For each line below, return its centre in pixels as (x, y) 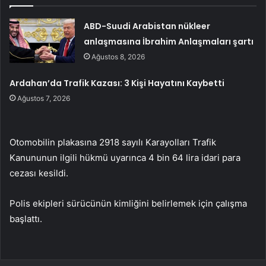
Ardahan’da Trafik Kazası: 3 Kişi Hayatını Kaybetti (117, 83)
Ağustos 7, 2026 (44, 98)
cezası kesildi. (39, 173)
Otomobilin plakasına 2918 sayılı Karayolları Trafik (113, 142)
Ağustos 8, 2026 (118, 56)
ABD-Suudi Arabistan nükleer (147, 26)
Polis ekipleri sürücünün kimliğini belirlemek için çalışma (128, 203)
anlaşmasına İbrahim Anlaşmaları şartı (169, 41)
